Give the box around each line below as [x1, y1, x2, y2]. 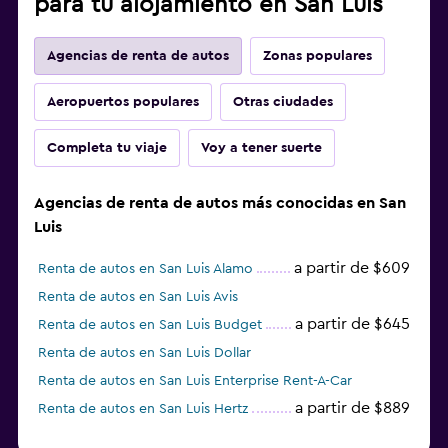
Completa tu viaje [47, 141, 167, 156]
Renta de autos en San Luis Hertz [38, 402, 248, 417]
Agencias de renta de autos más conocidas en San [34, 195, 406, 212]
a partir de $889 [295, 400, 410, 417]
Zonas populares [263, 49, 372, 64]
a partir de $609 [294, 260, 410, 277]
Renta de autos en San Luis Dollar [38, 346, 251, 361]
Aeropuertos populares [47, 95, 199, 110]
